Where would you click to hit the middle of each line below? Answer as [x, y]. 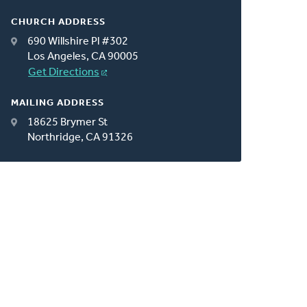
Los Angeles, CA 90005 [83, 57]
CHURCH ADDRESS [59, 22]
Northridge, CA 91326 [81, 137]
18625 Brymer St [68, 122]
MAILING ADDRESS [58, 103]
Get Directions [64, 72]
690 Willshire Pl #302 [78, 41]
